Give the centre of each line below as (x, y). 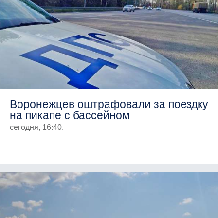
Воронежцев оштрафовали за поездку (109, 104)
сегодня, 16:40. (37, 127)
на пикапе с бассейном (70, 115)
